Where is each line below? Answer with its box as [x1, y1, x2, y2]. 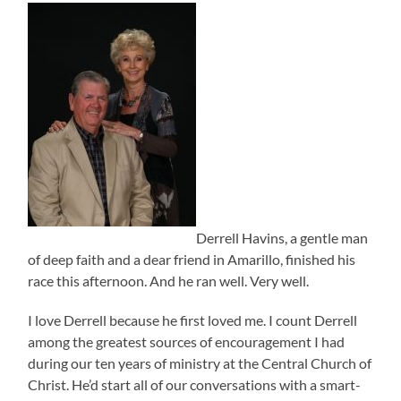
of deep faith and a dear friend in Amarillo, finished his [28, 251, 356, 269]
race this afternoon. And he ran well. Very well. [28, 272, 310, 290]
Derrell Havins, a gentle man [196, 229, 369, 247]
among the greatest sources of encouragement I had [28, 333, 346, 351]
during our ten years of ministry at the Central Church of [28, 354, 372, 372]
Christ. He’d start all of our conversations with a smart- [28, 376, 362, 394]
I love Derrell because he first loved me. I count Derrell [28, 311, 358, 329]
